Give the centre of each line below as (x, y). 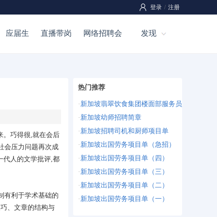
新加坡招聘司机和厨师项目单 (124, 131)
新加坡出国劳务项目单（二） (124, 185)
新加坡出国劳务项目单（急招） (128, 145)
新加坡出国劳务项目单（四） (124, 158)
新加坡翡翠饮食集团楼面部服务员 (131, 104)
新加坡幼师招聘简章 (111, 117)
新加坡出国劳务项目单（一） (124, 199)
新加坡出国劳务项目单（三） (124, 172)
